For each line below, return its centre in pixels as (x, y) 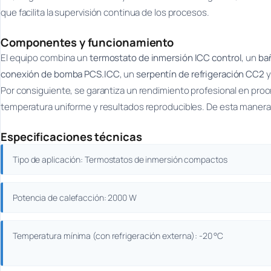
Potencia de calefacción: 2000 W (75, 197)
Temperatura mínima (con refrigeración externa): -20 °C (118, 235)
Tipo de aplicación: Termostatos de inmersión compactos (120, 159)
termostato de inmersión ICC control (165, 57)
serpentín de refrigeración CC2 (200, 74)
